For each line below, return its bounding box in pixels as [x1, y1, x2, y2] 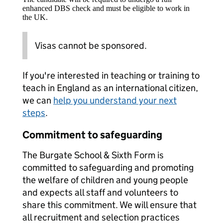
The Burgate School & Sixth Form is [22, 149, 164, 161]
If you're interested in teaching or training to [22, 70, 200, 81]
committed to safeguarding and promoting [22, 162, 194, 173]
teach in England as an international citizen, [22, 82, 198, 94]
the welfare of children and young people [22, 174, 188, 186]
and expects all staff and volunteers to [22, 187, 178, 198]
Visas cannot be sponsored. [35, 40, 147, 51]
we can [22, 95, 53, 106]
